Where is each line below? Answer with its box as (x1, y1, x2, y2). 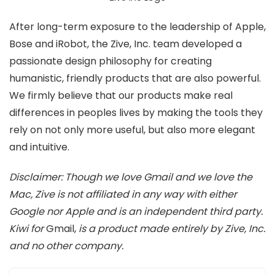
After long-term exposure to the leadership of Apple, (9, 20, 266, 34)
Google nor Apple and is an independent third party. (9, 204, 263, 219)
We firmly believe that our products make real (9, 88, 233, 103)
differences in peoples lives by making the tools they (9, 106, 263, 120)
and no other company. (9, 239, 123, 253)
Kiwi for (9, 222, 46, 236)
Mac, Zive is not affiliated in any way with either (9, 187, 237, 201)
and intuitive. (9, 140, 69, 154)
